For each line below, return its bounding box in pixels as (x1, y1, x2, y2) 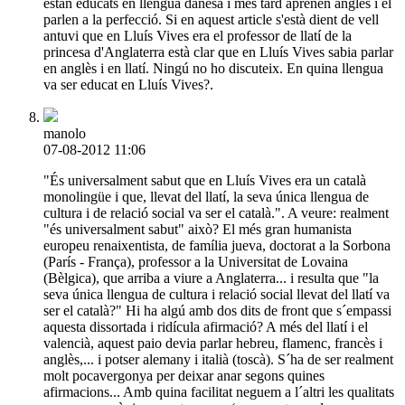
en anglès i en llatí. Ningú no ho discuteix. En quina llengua (43, 60, 383, 76)
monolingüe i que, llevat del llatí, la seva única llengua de (43, 188, 369, 204)
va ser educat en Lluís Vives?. (43, 76, 213, 92)
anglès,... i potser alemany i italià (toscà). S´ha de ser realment (43, 351, 393, 367)
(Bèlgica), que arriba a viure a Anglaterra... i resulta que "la (43, 269, 379, 286)
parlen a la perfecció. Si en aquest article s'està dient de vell (43, 11, 379, 27)
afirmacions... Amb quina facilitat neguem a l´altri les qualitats (43, 383, 394, 400)
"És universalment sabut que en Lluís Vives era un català (43, 172, 366, 188)
